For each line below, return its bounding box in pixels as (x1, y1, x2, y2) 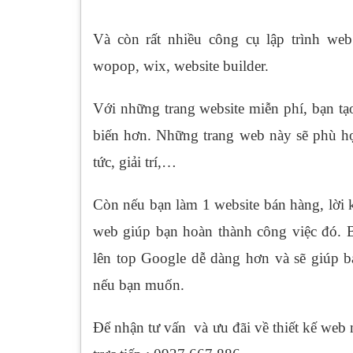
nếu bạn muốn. (93, 276, 184, 293)
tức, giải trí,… (93, 153, 176, 170)
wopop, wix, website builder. (93, 57, 269, 74)
